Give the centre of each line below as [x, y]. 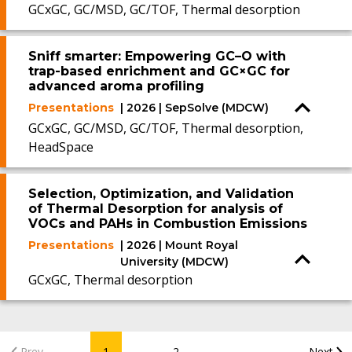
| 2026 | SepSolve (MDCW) [194, 108]
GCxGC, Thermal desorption [110, 280]
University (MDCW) [174, 262]
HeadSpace [61, 147]
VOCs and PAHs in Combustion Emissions [168, 224]
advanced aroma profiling [116, 86]
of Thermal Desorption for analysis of [156, 209]
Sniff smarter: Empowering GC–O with [157, 56]
